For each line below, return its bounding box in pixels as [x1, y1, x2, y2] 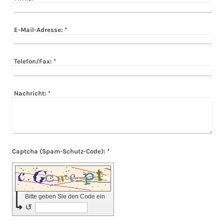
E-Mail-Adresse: [14, 26, 63, 34]
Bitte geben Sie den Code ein [25, 192, 106, 200]
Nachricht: [14, 89, 46, 97]
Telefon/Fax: [14, 57, 52, 65]
